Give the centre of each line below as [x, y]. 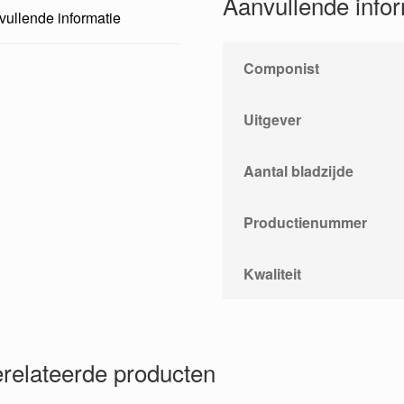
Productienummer [305, 223]
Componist [281, 69]
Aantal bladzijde [298, 171]
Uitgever [272, 120]
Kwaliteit [272, 274]
